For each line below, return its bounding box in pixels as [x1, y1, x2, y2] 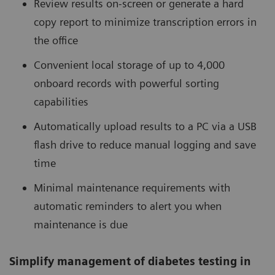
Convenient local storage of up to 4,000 [34, 58, 225, 71]
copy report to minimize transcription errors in [34, 15, 257, 28]
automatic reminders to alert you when [34, 199, 222, 212]
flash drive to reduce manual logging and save [34, 137, 256, 151]
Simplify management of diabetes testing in [9, 254, 251, 268]
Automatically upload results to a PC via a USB [34, 119, 257, 133]
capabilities [34, 95, 88, 108]
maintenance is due [34, 217, 128, 231]
